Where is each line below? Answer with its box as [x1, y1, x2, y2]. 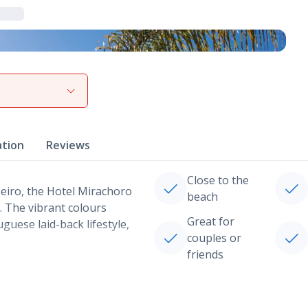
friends [187, 247, 223, 262]
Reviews [46, 137, 90, 153]
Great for [187, 214, 234, 229]
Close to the [187, 173, 249, 188]
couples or [187, 230, 241, 245]
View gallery [27, 81, 85, 94]
